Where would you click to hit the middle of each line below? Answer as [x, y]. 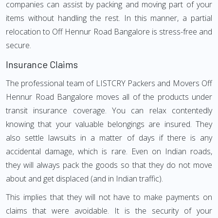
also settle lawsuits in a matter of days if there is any [109, 138]
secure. [18, 45]
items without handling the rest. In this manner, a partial [109, 18]
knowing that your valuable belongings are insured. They [109, 124]
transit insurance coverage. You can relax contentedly [109, 110]
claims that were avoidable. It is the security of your [109, 211]
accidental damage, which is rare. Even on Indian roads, [109, 151]
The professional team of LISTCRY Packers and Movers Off [109, 83]
